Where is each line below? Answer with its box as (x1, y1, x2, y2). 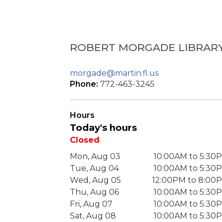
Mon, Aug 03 (70, 152, 120, 162)
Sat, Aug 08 (70, 211, 116, 221)
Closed (70, 135, 100, 145)
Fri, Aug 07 (70, 199, 112, 209)
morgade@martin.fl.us (70, 68, 159, 78)
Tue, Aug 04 (70, 164, 119, 173)
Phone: (70, 79, 100, 89)
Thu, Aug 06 (70, 187, 119, 197)
